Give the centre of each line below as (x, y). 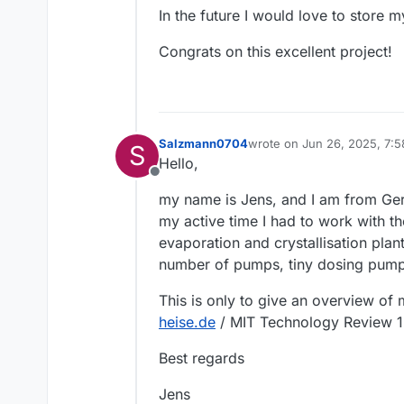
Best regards (202, 358)
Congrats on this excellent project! (275, 52)
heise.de (187, 322)
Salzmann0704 (203, 144)
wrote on (275, 144)
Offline (176, 182)
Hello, (179, 164)
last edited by (285, 151)
